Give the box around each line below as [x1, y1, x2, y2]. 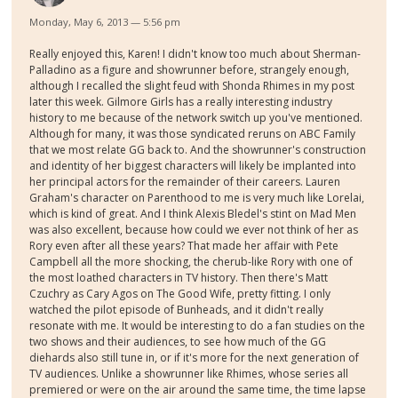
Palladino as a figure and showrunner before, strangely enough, [29, 62, 350, 78]
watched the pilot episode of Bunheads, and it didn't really [29, 302, 324, 318]
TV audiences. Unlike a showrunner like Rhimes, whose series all [29, 366, 349, 382]
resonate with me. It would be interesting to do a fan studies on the [29, 318, 366, 334]
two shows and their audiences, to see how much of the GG [29, 334, 327, 350]
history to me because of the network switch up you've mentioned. [29, 110, 363, 126]
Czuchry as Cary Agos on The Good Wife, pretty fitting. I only [29, 286, 331, 302]
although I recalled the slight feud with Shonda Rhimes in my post [29, 78, 355, 94]
